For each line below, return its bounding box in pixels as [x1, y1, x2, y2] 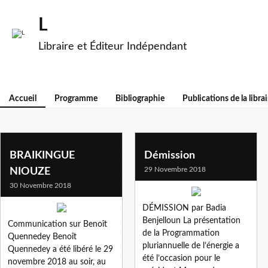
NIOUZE [10, 166, 50, 177]
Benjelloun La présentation [142, 216, 240, 225]
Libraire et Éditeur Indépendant [38, 41, 187, 52]
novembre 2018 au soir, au [8, 257, 106, 266]
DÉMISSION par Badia [142, 203, 226, 212]
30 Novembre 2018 [10, 181, 71, 189]
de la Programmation [142, 229, 220, 237]
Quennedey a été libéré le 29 [8, 245, 113, 254]
